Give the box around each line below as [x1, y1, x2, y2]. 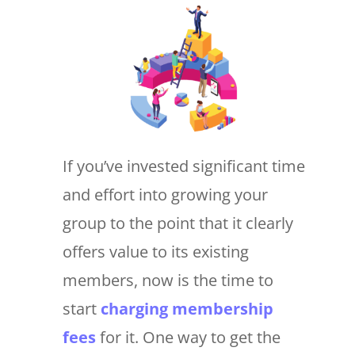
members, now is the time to [62, 269, 273, 291]
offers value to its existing [62, 240, 249, 262]
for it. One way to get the [95, 326, 281, 348]
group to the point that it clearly [62, 212, 293, 234]
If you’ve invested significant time [62, 155, 305, 177]
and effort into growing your [62, 183, 268, 205]
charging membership [100, 297, 273, 319]
